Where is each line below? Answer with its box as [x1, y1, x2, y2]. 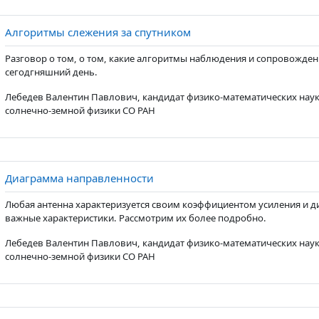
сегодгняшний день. [4, 66, 98, 78]
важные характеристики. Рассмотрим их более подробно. [4, 211, 266, 224]
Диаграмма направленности [4, 171, 154, 185]
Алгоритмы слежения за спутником [4, 25, 191, 39]
